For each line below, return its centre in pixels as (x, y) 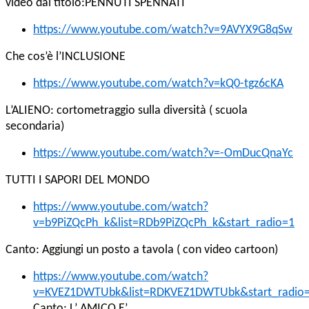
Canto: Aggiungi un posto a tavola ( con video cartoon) (142, 250)
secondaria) (35, 127)
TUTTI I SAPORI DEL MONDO (78, 181)
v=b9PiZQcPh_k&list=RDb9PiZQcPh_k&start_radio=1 (164, 223)
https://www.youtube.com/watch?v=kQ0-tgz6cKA (158, 84)
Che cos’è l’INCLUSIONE (66, 57)
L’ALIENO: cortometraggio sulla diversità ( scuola (127, 111)
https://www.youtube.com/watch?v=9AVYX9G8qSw (163, 30)
